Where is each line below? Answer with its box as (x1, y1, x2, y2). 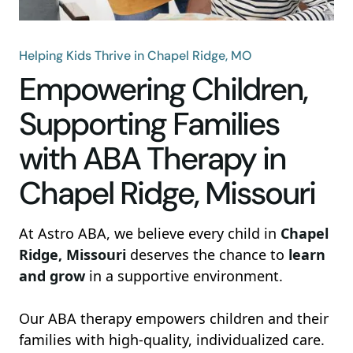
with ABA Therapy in (19, 138, 285, 179)
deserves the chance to (126, 245, 288, 264)
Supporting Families (19, 103, 279, 144)
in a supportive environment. (85, 266, 283, 285)
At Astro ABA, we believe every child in (19, 224, 281, 243)
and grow (19, 266, 85, 285)
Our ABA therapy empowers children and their (19, 309, 329, 328)
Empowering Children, (19, 69, 307, 110)
